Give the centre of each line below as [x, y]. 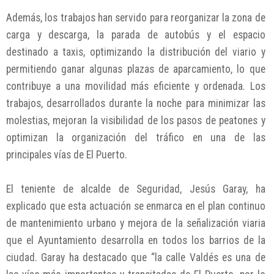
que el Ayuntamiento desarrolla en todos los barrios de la [136, 241]
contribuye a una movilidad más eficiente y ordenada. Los [136, 87]
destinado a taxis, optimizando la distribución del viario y [136, 52]
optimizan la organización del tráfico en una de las [136, 138]
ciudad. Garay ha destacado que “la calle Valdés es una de [136, 258]
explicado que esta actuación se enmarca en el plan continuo [136, 206]
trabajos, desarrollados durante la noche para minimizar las [136, 104]
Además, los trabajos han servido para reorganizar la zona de [136, 18]
